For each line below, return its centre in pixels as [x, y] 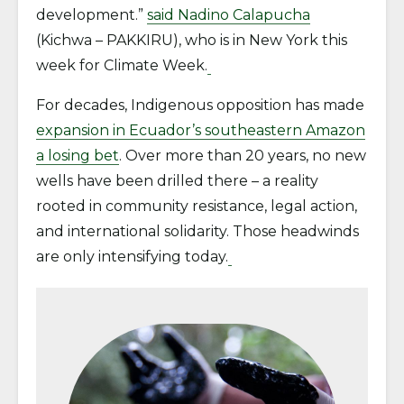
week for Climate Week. [122, 65]
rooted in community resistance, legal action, [197, 206]
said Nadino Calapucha [229, 15]
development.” [92, 15]
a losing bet [78, 156]
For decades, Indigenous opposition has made [200, 105]
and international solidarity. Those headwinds [197, 231]
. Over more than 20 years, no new [243, 156]
